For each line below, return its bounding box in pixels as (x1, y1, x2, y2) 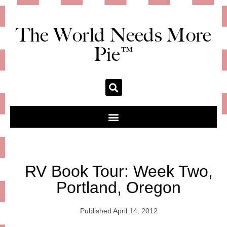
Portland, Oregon (56, 178, 181, 197)
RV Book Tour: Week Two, (24, 162, 213, 180)
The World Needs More (15, 23, 212, 47)
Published (80, 207, 111, 215)
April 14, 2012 (112, 207, 158, 215)
